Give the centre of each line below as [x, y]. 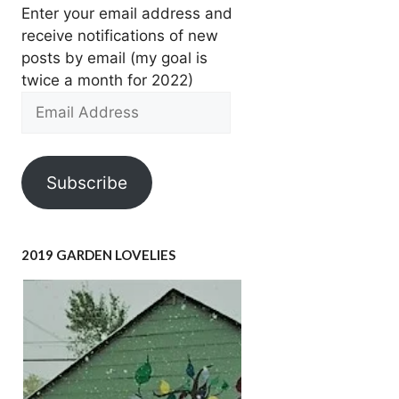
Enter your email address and [126, 13]
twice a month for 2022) [107, 80]
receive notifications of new [119, 35]
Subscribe [86, 183]
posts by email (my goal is [114, 57]
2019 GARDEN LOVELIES [98, 254]
